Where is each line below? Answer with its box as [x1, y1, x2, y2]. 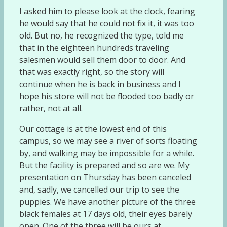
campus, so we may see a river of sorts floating [19, 135, 197, 146]
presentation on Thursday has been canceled [19, 171, 191, 183]
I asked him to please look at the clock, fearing [19, 5, 195, 17]
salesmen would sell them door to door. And [19, 54, 185, 65]
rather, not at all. [19, 102, 83, 114]
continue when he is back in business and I [19, 78, 181, 90]
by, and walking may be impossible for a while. [19, 147, 194, 159]
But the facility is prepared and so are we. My [19, 159, 190, 171]
